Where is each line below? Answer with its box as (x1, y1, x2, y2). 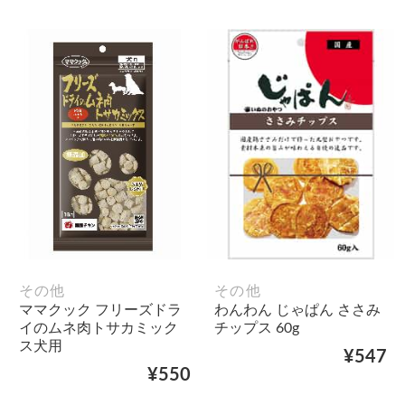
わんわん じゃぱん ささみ (214, 303, 381, 318)
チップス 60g (214, 321, 299, 336)
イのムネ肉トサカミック (18, 321, 178, 336)
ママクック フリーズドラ (18, 303, 182, 318)
